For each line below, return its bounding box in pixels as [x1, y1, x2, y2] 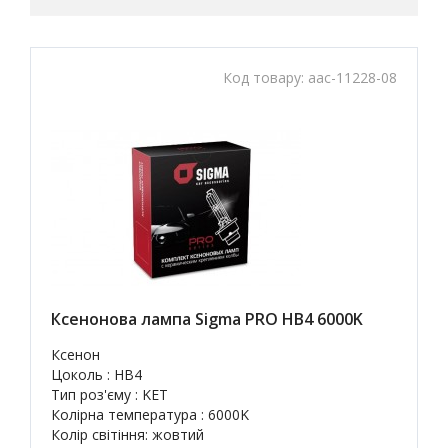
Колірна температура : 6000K [51, 405, 249, 424]
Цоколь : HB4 [51, 365, 142, 384]
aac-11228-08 [308, 68, 397, 87]
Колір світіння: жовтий [51, 425, 204, 444]
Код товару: [223, 68, 308, 87]
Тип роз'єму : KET [51, 385, 168, 404]
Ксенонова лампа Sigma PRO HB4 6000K [51, 308, 363, 330]
